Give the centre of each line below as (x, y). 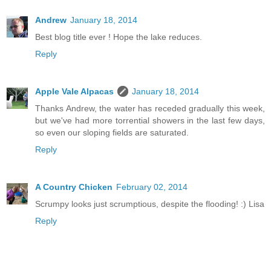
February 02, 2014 (152, 187)
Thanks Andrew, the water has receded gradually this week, (150, 108)
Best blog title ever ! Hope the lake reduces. (119, 37)
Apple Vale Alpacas (74, 91)
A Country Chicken (74, 187)
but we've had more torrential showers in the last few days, (150, 120)
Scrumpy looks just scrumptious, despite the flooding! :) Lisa (150, 204)
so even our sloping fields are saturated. (112, 132)
